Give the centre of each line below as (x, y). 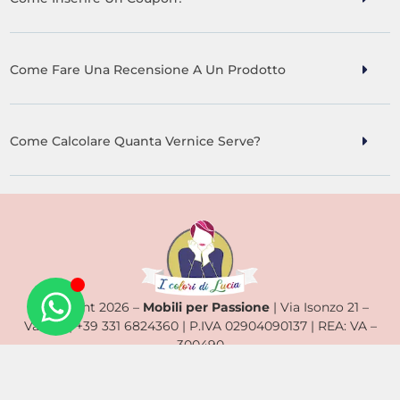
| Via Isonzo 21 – (319, 308)
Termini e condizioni (223, 365)
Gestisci (341, 365)
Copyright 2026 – (87, 308)
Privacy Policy (82, 365)
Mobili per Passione (206, 308)
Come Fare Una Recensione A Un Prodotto (148, 69)
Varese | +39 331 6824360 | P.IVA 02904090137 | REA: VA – (200, 326)
